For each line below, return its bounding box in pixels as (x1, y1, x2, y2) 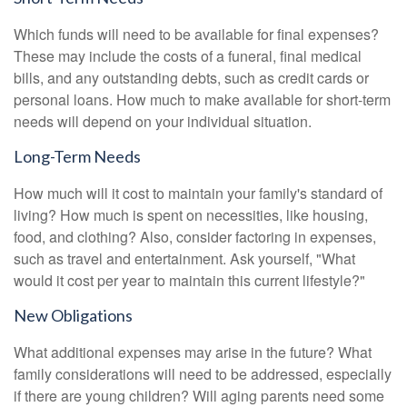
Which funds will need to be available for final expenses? (14, 24, 379, 45)
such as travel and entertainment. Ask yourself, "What (14, 248, 355, 270)
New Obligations (14, 305, 133, 326)
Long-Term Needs (14, 146, 141, 167)
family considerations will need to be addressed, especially (14, 363, 392, 385)
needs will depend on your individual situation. (14, 111, 312, 133)
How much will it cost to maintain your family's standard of (14, 183, 382, 204)
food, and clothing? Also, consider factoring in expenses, (14, 226, 376, 248)
